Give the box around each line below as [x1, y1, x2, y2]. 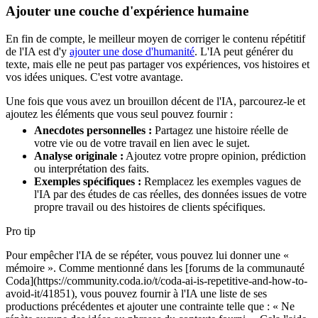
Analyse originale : [34, 150, 124, 162]
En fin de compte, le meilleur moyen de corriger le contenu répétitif [6, 33, 305, 45]
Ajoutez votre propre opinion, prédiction [124, 150, 306, 162]
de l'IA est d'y [6, 45, 70, 58]
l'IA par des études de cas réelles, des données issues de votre [34, 188, 307, 200]
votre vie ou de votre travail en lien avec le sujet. [34, 137, 250, 149]
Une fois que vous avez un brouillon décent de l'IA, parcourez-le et [6, 95, 305, 108]
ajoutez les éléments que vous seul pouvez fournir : [6, 108, 233, 121]
